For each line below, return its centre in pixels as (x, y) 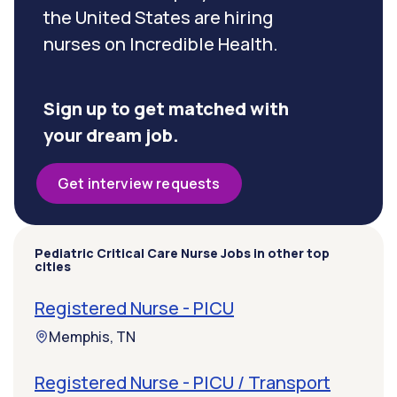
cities (53, 267)
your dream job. (111, 136)
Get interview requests (139, 184)
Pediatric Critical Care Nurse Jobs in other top (182, 253)
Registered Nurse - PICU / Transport (183, 383)
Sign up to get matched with (166, 109)
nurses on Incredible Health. (161, 44)
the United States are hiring (158, 18)
